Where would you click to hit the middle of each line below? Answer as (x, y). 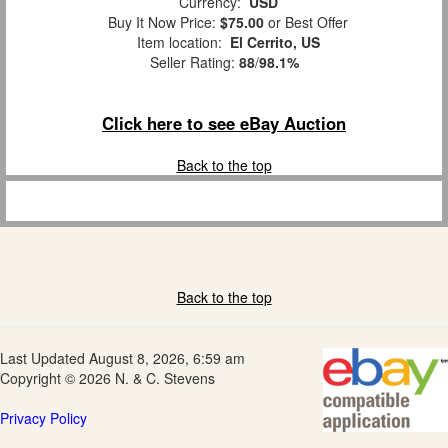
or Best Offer (306, 21)
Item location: (179, 41)
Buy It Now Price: (160, 21)
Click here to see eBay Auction (224, 122)
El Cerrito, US (274, 41)
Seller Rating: (194, 61)
